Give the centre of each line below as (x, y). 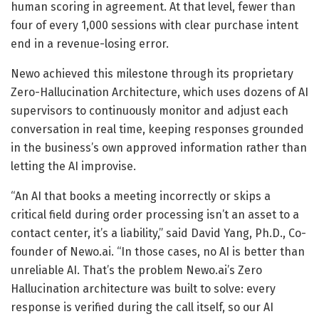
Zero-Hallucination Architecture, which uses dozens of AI (159, 92)
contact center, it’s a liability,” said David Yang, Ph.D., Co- (158, 233)
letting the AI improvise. (73, 166)
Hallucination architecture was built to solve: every (143, 288)
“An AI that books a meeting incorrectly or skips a (141, 196)
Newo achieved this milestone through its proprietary (152, 73)
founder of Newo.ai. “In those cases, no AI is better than (158, 251)
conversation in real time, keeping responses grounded (157, 129)
